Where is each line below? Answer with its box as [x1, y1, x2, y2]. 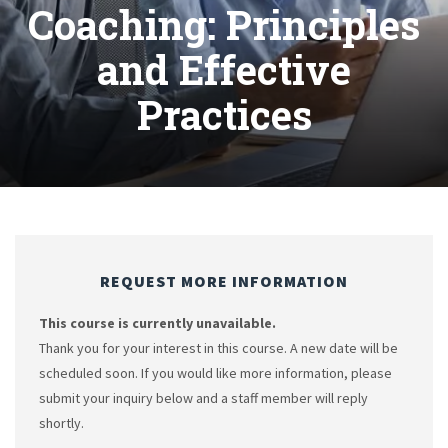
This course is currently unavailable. [39, 314, 276, 333]
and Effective [97, 43, 351, 97]
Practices [136, 88, 312, 142]
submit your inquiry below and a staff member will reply [39, 389, 368, 408]
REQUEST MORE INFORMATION [100, 271, 348, 292]
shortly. [39, 414, 84, 433]
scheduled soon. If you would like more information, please [39, 364, 392, 383]
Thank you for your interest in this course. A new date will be [39, 339, 398, 358]
